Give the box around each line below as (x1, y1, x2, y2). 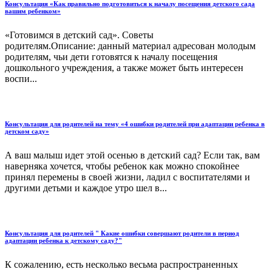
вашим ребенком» (5, 7, 61, 15)
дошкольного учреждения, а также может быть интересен (5, 63, 243, 73)
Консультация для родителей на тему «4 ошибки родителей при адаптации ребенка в (5, 120, 265, 128)
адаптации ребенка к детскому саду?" (5, 237, 122, 244)
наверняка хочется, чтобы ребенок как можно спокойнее (5, 161, 239, 172)
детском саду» (5, 127, 49, 135)
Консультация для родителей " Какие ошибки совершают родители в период (5, 229, 239, 237)
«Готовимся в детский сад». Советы (5, 30, 154, 41)
